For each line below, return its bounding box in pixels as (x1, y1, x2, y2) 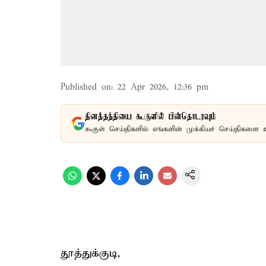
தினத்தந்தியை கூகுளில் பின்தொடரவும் (85, 112, 216, 122)
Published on (61, 82, 111, 93)
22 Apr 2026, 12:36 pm (118, 82, 208, 93)
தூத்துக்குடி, (61, 246, 121, 260)
